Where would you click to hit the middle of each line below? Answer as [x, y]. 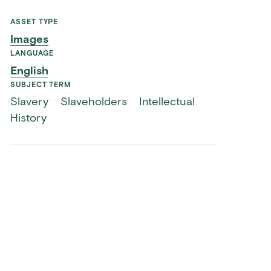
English [30, 71]
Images [30, 41]
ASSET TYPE [34, 23]
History [29, 119]
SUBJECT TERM [41, 85]
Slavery [30, 103]
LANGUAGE [32, 54]
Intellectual [167, 103]
